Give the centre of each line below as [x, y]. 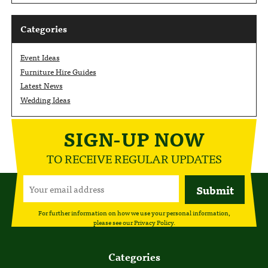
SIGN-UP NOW [134, 138]
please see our [113, 222]
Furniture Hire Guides [58, 71]
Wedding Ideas [45, 99]
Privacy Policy [153, 222]
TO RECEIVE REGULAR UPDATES [134, 158]
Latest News [41, 86]
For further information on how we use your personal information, [134, 213]
